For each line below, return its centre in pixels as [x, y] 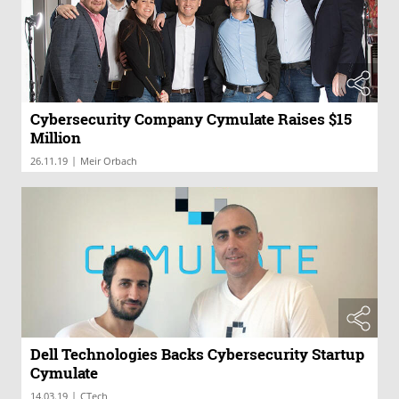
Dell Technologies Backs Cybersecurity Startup [197, 354]
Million [56, 137]
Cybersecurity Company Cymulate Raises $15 [191, 118]
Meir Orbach [109, 160]
